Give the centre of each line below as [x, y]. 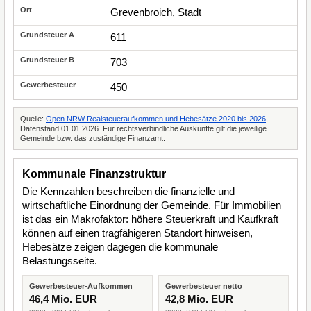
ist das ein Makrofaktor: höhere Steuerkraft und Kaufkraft [150, 219]
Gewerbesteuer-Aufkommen [81, 286]
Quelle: [33, 119]
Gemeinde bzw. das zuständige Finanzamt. [93, 138]
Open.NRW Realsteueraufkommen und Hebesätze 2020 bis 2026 [156, 119]
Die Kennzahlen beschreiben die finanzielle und [128, 191]
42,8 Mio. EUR [199, 299]
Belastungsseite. [60, 261]
